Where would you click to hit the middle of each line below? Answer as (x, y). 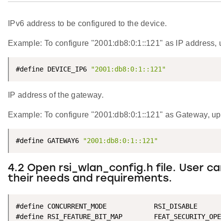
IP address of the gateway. (56, 95)
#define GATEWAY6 (49, 141)
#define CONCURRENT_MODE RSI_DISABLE (107, 206)
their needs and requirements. (90, 179)
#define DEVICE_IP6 (53, 69)
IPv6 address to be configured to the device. (88, 24)
